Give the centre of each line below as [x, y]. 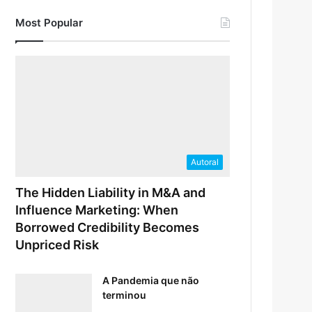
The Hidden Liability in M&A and [111, 192]
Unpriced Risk [57, 244]
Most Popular [49, 23]
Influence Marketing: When [97, 210]
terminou [125, 295]
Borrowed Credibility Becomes [108, 227]
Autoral [205, 162]
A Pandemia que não [151, 280]
